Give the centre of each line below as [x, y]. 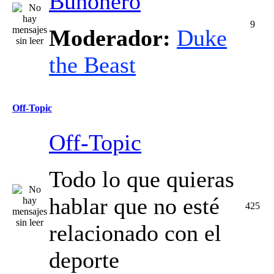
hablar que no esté [134, 206]
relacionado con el [135, 233]
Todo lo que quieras [142, 179]
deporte [84, 260]
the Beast [92, 65]
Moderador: [110, 38]
